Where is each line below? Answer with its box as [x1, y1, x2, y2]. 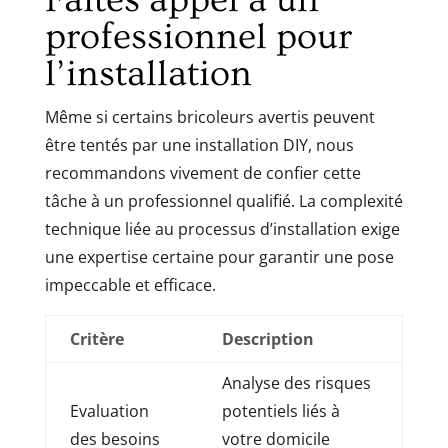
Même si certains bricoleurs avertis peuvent [44, 105, 375, 128]
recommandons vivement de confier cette [44, 161, 361, 184]
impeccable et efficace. [44, 273, 216, 296]
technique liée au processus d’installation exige [44, 217, 400, 240]
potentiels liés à [221, 399, 340, 422]
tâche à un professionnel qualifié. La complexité [44, 189, 403, 212]
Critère [69, 327, 124, 350]
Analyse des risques [221, 371, 371, 394]
